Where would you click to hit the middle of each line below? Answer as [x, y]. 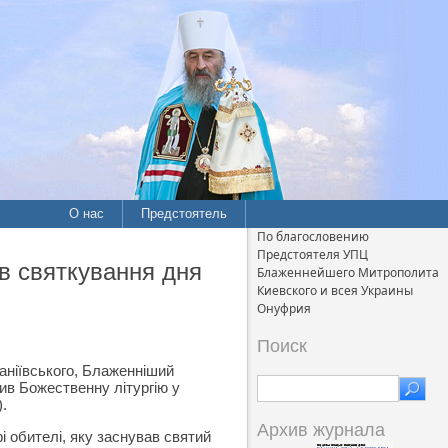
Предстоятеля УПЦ [312, 254]
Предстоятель [184, 213]
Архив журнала [321, 430]
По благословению [313, 236]
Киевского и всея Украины [335, 290]
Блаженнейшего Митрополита [348, 272]
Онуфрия [284, 308]
